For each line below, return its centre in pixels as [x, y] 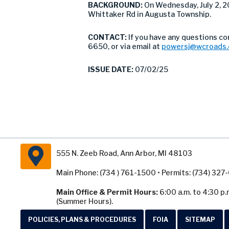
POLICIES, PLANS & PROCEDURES [82, 220]
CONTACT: [108, 37]
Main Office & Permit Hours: [107, 192]
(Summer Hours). [85, 201]
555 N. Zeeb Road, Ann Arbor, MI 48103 [124, 153]
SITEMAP [200, 220]
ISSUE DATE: [111, 69]
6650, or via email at [125, 46]
